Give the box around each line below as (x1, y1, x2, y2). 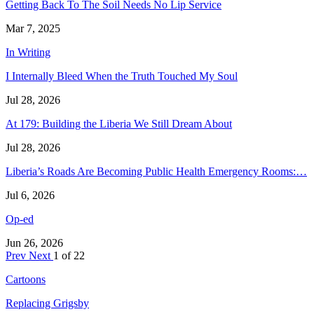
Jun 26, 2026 (6, 236, 63, 249)
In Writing (6, 46, 50, 58)
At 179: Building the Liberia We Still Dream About (6, 117, 232, 130)
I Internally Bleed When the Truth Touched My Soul (6, 69, 238, 82)
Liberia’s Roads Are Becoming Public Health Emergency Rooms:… (6, 165, 307, 177)
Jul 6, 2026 (6, 189, 55, 201)
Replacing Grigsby (6, 296, 89, 309)
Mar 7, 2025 (6, 22, 60, 34)
